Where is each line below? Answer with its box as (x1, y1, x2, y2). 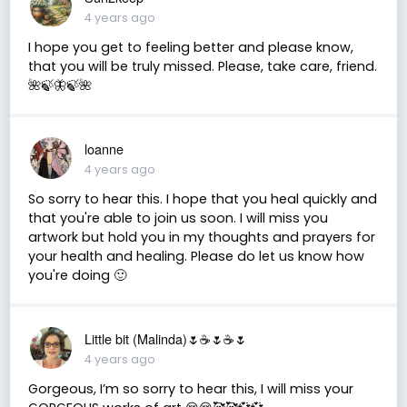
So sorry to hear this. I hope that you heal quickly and (27, 189, 377, 208)
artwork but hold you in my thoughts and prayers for (27, 227, 375, 246)
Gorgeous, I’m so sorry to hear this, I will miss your (27, 379, 353, 398)
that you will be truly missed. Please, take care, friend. (27, 56, 377, 75)
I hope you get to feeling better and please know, (27, 37, 353, 56)
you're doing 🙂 (27, 265, 126, 284)
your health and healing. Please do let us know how (27, 246, 364, 265)
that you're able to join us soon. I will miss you (27, 208, 328, 227)
